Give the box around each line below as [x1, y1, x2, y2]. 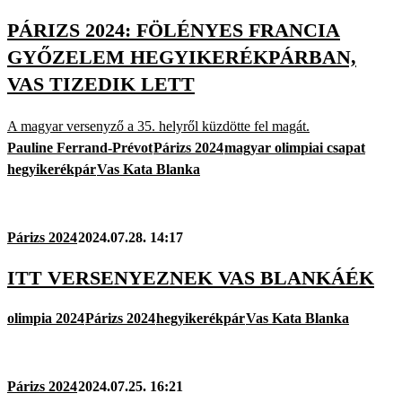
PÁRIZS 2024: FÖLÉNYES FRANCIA [7, 19, 340, 42]
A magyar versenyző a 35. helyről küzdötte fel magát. [7, 118, 310, 134]
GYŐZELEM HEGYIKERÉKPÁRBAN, [7, 46, 356, 69]
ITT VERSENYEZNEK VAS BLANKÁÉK [7, 266, 374, 289]
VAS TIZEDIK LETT [7, 73, 195, 96]
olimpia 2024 [7, 310, 84, 327]
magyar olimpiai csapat [224, 139, 365, 155]
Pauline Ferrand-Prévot [7, 139, 153, 155]
